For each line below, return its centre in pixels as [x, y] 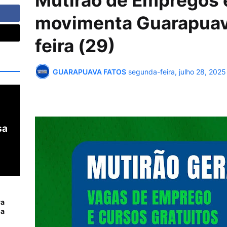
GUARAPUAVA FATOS [89, 71]
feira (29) [75, 46]
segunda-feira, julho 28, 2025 [177, 71]
